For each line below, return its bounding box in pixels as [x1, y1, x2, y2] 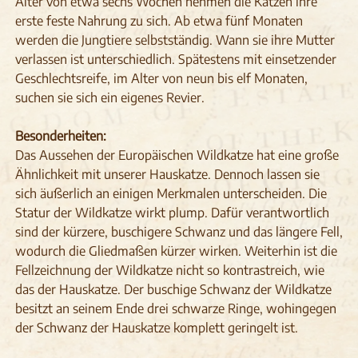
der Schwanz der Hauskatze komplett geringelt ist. [14, 320, 298, 336]
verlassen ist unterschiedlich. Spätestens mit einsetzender [14, 51, 336, 68]
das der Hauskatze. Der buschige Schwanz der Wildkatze [14, 281, 332, 298]
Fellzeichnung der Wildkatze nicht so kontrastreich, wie [14, 262, 324, 279]
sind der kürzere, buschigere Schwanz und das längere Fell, [14, 224, 343, 241]
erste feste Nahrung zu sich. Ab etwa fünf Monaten [14, 13, 303, 30]
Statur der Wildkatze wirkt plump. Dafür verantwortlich [14, 205, 329, 221]
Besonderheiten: [14, 128, 106, 145]
